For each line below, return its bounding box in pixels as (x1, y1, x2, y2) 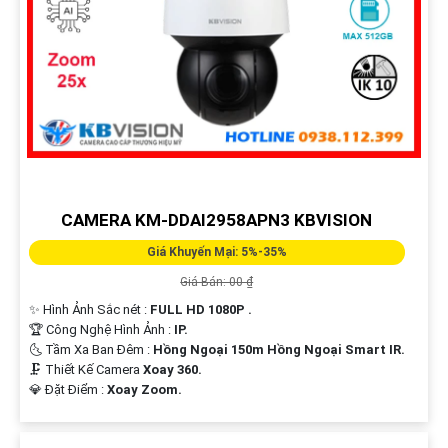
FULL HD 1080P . (149, 302, 252, 318)
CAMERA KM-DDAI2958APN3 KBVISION (61, 210, 373, 231)
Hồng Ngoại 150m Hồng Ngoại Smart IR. (152, 342, 405, 358)
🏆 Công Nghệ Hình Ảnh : (28, 322, 174, 338)
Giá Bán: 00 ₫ (180, 275, 254, 290)
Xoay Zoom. (106, 382, 182, 398)
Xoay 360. (142, 362, 202, 378)
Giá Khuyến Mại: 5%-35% (146, 245, 287, 260)
